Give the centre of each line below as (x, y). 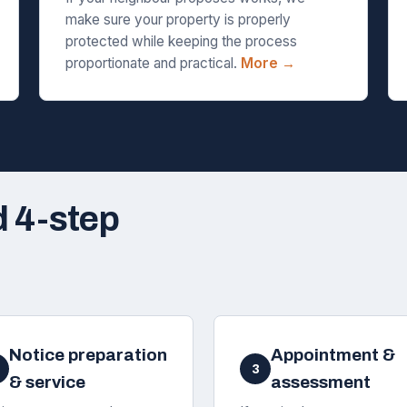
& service (47, 382)
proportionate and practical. (153, 63)
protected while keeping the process (181, 41)
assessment (321, 382)
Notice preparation (88, 355)
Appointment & (333, 355)
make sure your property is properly (178, 20)
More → (268, 63)
